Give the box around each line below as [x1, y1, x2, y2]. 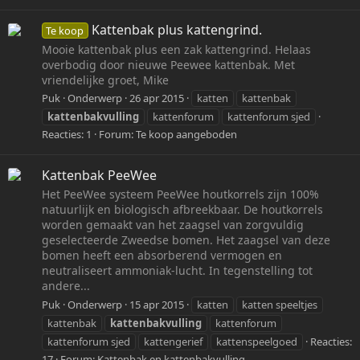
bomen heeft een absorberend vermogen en [42, 247, 282, 264]
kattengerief [144, 333, 202, 349]
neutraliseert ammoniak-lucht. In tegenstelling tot [42, 263, 313, 279]
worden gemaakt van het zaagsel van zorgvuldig [42, 217, 304, 233]
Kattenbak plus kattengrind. [91, 21, 262, 39]
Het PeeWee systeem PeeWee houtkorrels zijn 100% [42, 186, 319, 202]
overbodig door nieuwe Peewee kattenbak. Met [42, 56, 295, 72]
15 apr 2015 [129, 297, 184, 312]
